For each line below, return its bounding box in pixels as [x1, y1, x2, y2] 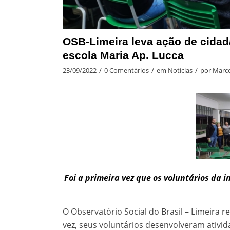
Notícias [168, 66, 193, 75]
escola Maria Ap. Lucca [63, 49, 184, 62]
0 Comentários [104, 66, 149, 75]
